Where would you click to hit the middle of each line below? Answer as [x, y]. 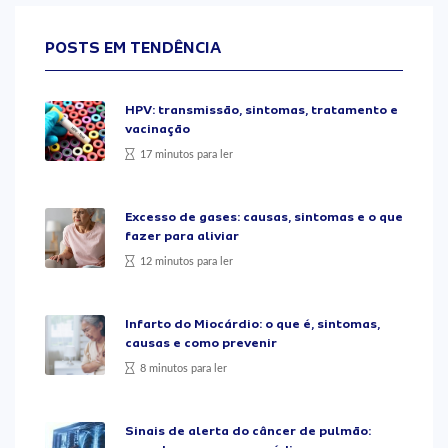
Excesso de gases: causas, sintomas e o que [264, 216]
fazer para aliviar [182, 235]
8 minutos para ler [183, 368]
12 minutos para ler [186, 261]
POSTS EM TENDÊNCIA [133, 47]
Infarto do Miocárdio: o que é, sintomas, [252, 323]
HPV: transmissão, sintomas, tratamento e [261, 109]
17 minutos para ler [186, 154]
